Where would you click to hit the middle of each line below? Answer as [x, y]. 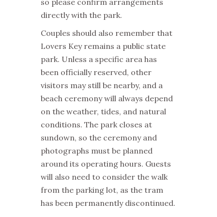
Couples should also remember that [107, 33]
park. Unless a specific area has [99, 59]
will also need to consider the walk [104, 177]
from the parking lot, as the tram [102, 190]
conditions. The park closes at [96, 124]
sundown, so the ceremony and [99, 137]
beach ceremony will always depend [107, 98]
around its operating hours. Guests [106, 163]
